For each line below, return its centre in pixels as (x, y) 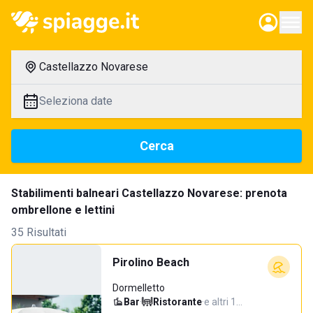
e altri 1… (223, 302)
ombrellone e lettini (63, 210)
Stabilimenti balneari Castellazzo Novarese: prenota (149, 193)
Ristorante (177, 302)
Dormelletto (139, 288)
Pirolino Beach (151, 262)
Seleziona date (76, 101)
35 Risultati (39, 232)
